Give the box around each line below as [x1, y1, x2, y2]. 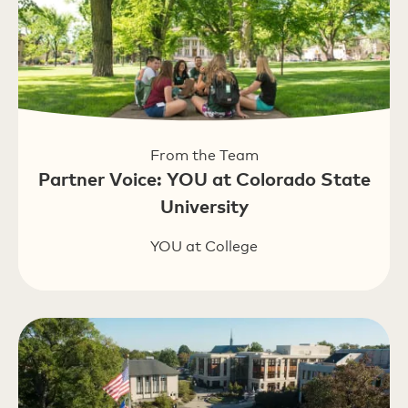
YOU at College [150, 238, 258, 255]
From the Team [149, 147, 259, 164]
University [159, 195, 249, 217]
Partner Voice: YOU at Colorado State [37, 168, 371, 189]
